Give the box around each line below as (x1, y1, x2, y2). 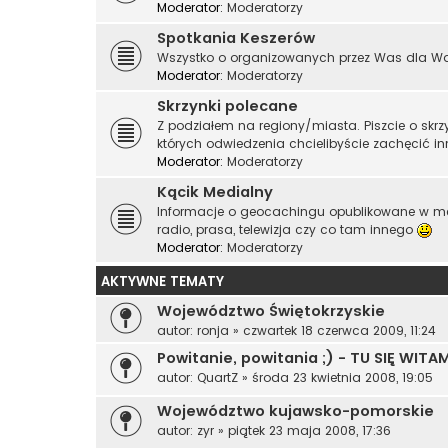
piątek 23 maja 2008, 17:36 (228, 422, 391, 440)
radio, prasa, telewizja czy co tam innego (157, 221, 417, 239)
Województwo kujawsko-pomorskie (157, 401, 434, 422)
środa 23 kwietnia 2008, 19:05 (252, 369, 433, 387)
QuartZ (197, 369, 238, 387)
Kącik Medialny (157, 182, 273, 203)
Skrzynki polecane (157, 96, 298, 117)
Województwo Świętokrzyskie (157, 301, 385, 322)
